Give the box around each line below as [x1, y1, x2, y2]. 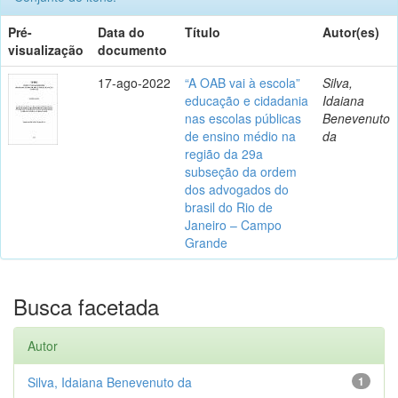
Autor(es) [322, 22, 379, 41]
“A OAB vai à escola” [185, 73, 300, 92]
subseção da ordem [185, 162, 297, 180]
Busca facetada [13, 290, 159, 322]
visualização [8, 40, 84, 59]
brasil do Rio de [185, 197, 273, 216]
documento [98, 40, 167, 59]
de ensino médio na [185, 126, 296, 145]
